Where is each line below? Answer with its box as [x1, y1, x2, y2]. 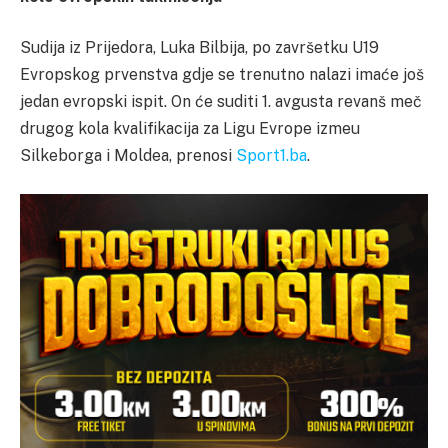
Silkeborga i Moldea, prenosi [20, 146, 236, 166]
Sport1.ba [236, 146, 307, 166]
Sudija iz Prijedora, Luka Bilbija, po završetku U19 [20, 38, 379, 58]
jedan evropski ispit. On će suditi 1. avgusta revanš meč [20, 92, 422, 112]
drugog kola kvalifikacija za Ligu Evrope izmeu [20, 119, 360, 139]
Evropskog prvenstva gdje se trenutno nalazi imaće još [20, 65, 424, 85]
